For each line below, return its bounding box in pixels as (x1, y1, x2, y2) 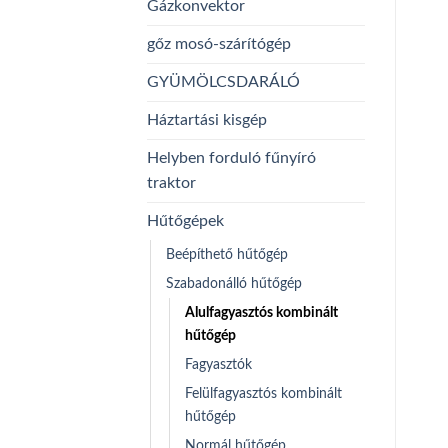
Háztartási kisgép (147, 111, 267, 128)
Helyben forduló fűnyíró (147, 149, 316, 166)
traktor (147, 174, 196, 191)
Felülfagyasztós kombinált (185, 385, 342, 401)
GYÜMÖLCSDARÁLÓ (147, 73, 300, 90)
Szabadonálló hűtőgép (166, 275, 302, 291)
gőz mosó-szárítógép (147, 35, 291, 52)
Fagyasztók (185, 356, 252, 372)
